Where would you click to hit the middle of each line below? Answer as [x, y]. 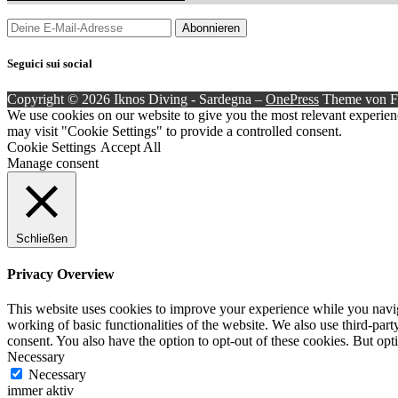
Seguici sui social [50, 64]
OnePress [292, 99]
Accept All [131, 147]
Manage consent [53, 163]
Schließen [42, 238]
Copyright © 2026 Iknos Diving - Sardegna [131, 99]
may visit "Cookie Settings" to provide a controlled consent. [175, 131]
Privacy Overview [61, 274]
